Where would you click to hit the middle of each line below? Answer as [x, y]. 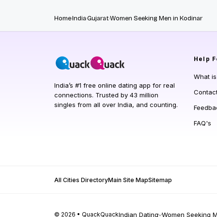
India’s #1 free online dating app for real [115, 85]
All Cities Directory [81, 180]
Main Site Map [128, 180]
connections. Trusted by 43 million [106, 95]
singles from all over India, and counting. [116, 104]
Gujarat [98, 18]
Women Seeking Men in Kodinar [156, 18]
